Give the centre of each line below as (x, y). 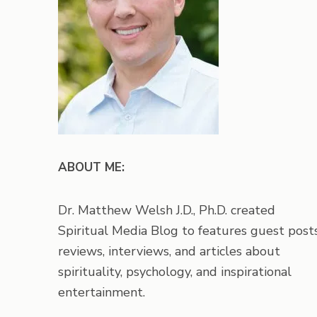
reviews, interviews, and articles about (169, 251)
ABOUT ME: (91, 167)
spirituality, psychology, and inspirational (175, 272)
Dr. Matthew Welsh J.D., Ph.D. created (167, 210)
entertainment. (102, 292)
